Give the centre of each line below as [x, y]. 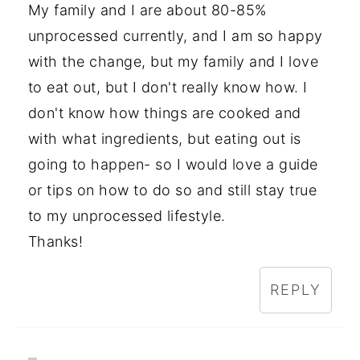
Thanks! [55, 242]
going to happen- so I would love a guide [173, 165]
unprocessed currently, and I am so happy [175, 36]
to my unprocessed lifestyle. [127, 216]
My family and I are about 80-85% [147, 10]
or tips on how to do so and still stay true [172, 190]
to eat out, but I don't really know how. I [168, 88]
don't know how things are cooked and [164, 113]
